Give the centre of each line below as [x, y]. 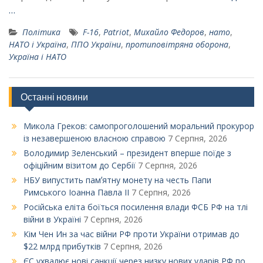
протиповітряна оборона [177, 45]
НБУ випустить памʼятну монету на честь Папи [117, 180]
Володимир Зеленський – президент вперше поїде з [127, 153]
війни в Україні [52, 220]
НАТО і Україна [38, 45]
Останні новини [54, 97]
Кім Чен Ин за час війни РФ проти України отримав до [131, 234]
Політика [41, 32]
